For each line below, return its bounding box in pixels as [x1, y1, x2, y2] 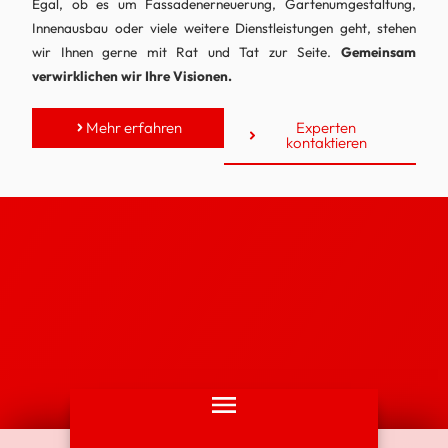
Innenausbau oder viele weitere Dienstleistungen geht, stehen [32, 18, 416, 37]
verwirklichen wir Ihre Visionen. [32, 66, 232, 85]
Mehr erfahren [86, 118, 183, 138]
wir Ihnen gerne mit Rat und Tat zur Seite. [32, 42, 341, 61]
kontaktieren [285, 133, 367, 153]
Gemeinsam [341, 42, 416, 61]
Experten [296, 118, 357, 138]
